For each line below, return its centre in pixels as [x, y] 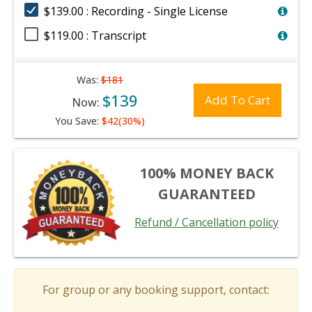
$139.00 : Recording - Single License [136, 11]
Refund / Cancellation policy [206, 222]
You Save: [78, 121]
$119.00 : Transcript [95, 36]
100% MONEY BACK [206, 173]
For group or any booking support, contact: [156, 290]
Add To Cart [238, 100]
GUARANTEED [206, 194]
